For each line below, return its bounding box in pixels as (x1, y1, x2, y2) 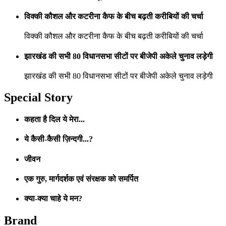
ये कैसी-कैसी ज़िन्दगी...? (24, 135, 93, 144)
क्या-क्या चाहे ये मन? (24, 194, 82, 203)
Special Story (4, 90, 73, 104)
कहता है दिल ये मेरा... (24, 115, 85, 124)
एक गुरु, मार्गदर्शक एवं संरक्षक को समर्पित (24, 174, 138, 183)
